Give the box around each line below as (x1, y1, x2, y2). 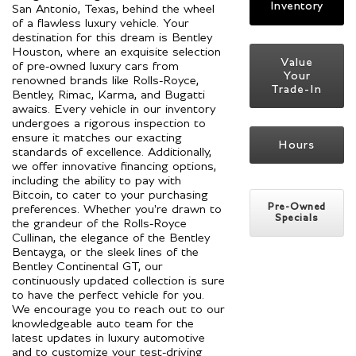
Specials (274, 213, 319, 224)
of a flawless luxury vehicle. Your (12, 17, 189, 30)
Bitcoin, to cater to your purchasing (12, 188, 208, 202)
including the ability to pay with (12, 174, 181, 188)
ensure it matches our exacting (12, 131, 182, 145)
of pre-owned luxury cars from (12, 60, 179, 73)
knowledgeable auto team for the (12, 317, 194, 331)
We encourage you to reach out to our (12, 303, 225, 316)
